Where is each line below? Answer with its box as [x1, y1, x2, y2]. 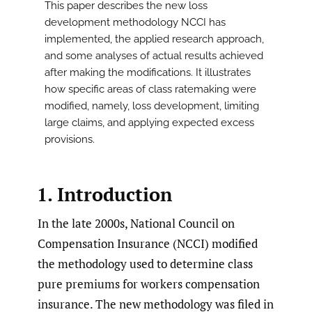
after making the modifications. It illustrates [45, 66, 251, 79]
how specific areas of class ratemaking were [45, 83, 256, 96]
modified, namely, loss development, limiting [45, 100, 259, 113]
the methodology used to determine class [38, 255, 253, 272]
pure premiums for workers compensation [38, 275, 260, 292]
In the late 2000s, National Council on [38, 214, 235, 231]
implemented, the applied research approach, [45, 33, 264, 46]
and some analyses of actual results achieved [45, 49, 263, 63]
